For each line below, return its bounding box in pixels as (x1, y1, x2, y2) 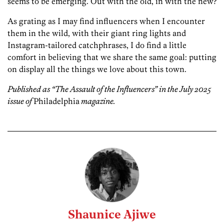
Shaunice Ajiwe (68, 209, 156, 221)
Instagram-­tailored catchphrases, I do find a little (7, 39, 186, 50)
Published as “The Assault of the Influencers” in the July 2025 (7, 83, 211, 94)
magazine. (79, 95, 115, 106)
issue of (7, 95, 33, 106)
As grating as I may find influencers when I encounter (7, 15, 205, 26)
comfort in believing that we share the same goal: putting (7, 51, 216, 62)
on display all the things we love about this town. (7, 63, 186, 74)
